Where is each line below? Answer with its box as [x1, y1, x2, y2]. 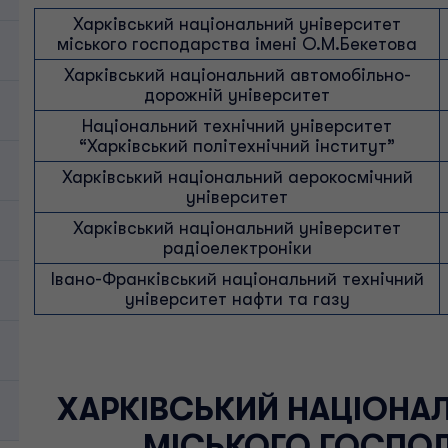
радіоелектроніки [162, 238, 312, 258]
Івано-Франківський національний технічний [50, 269, 424, 289]
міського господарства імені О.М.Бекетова [57, 34, 417, 54]
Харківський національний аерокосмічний [61, 167, 413, 187]
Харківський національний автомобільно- [63, 65, 411, 85]
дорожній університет [144, 85, 330, 105]
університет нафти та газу [124, 289, 350, 309]
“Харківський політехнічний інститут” [79, 136, 395, 156]
